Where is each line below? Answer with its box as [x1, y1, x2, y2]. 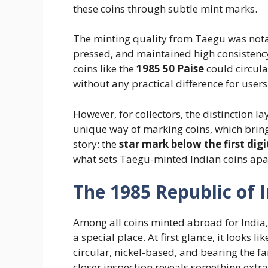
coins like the [73, 62, 136, 76]
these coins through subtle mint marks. [73, 1, 257, 16]
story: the [73, 136, 119, 151]
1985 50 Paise [136, 62, 204, 76]
